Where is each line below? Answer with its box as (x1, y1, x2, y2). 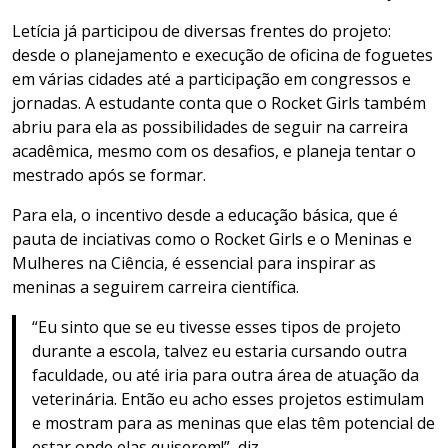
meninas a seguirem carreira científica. (12, 275, 307, 298)
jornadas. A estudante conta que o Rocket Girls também (12, 91, 426, 114)
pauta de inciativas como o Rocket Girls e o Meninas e (12, 227, 412, 250)
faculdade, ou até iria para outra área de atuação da (32, 363, 419, 386)
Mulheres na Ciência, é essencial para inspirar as (12, 251, 376, 274)
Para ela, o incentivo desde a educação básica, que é (12, 203, 398, 226)
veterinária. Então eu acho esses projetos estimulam (32, 387, 424, 410)
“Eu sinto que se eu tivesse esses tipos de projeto (32, 315, 401, 338)
